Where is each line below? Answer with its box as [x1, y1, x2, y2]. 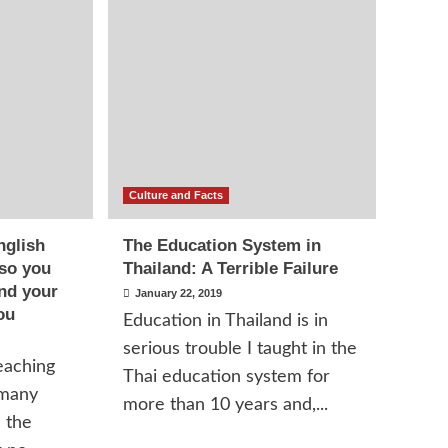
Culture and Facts [129, 189, 224, 201]
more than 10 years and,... [123, 396, 329, 414]
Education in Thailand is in [123, 312, 329, 330]
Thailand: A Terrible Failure [123, 259, 339, 278]
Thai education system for [123, 368, 331, 386]
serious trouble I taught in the [123, 340, 358, 358]
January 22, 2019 [135, 287, 223, 299]
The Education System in [123, 236, 322, 255]
